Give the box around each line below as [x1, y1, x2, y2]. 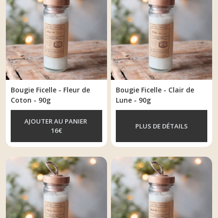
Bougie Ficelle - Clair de [116, 85, 195, 94]
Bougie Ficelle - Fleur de [11, 85, 90, 94]
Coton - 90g [11, 95, 51, 105]
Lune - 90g [116, 95, 151, 105]
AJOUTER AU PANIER [24, 117, 89, 126]
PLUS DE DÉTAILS [135, 121, 188, 130]
